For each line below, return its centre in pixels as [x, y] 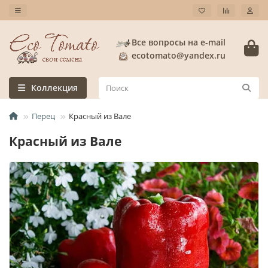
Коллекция [54, 88]
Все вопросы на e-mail [179, 42]
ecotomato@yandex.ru [179, 55]
